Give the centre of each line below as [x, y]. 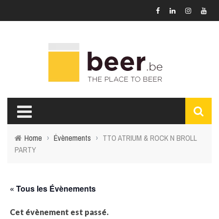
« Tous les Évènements [53, 188]
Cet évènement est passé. [59, 212]
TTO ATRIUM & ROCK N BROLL [150, 138]
